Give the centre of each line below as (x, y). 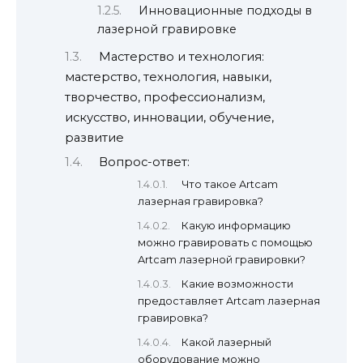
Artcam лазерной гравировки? (222, 260)
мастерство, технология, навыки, (168, 77)
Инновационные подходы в (226, 11)
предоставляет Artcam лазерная (229, 301)
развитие (94, 138)
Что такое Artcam (229, 185)
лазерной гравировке (167, 30)
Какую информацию (236, 226)
